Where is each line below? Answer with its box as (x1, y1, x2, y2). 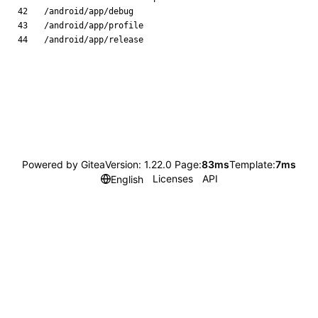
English (110, 172, 143, 185)
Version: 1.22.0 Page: (105, 158, 202, 170)
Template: (229, 158, 275, 170)
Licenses (152, 172, 193, 185)
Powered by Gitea (22, 158, 105, 170)
